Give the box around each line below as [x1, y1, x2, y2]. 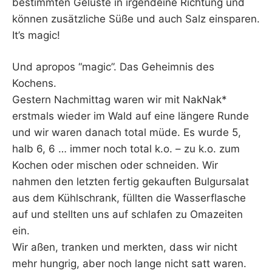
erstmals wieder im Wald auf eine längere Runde [12, 110, 249, 123]
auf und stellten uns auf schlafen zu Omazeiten [12, 208, 243, 221]
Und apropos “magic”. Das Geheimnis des [12, 61, 214, 73]
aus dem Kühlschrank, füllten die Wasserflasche [12, 192, 246, 205]
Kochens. [12, 77, 56, 90]
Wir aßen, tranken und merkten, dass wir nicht [12, 241, 237, 254]
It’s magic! [12, 29, 60, 41]
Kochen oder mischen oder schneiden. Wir [12, 159, 218, 172]
